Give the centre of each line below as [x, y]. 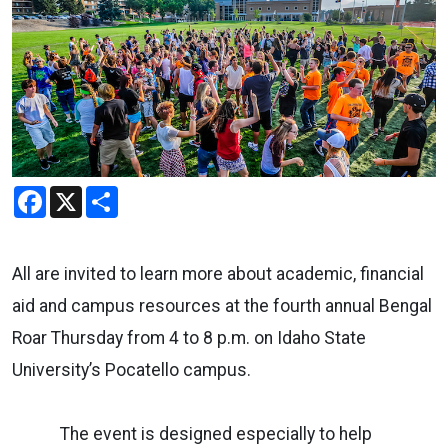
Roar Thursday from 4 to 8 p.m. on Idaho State [189, 337]
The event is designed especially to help [192, 433]
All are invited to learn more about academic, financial [218, 273]
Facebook [80, 193]
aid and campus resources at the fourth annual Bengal [222, 305]
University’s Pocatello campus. [131, 369]
